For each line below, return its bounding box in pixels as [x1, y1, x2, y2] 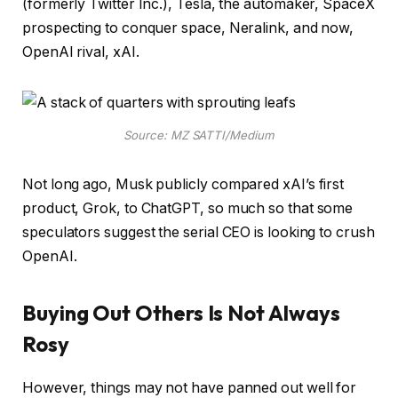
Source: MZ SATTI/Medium [123, 127, 275, 142]
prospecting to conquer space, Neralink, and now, [22, 20, 354, 37]
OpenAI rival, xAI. [22, 44, 139, 61]
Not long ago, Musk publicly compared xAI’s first [22, 176, 345, 194]
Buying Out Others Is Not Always [22, 298, 340, 326]
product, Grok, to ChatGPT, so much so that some [22, 200, 354, 218]
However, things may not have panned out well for [22, 378, 357, 396]
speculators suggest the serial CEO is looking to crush [22, 224, 375, 242]
